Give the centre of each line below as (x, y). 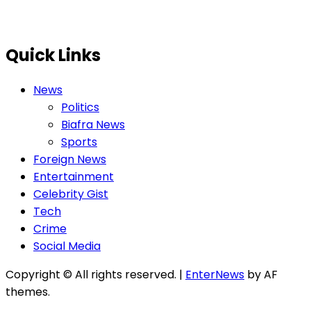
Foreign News (70, 160)
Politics (80, 108)
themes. (28, 292)
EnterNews (215, 275)
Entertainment (74, 177)
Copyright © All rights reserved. (92, 275)
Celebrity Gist (71, 194)
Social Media (67, 246)
